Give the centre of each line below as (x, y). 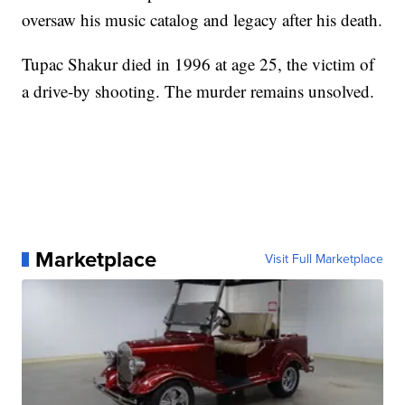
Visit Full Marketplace (324, 259)
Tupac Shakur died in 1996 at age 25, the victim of (198, 64)
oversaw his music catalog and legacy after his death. (202, 20)
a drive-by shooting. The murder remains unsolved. (198, 91)
